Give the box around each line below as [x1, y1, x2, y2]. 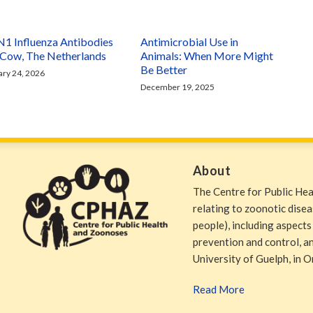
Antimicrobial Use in [140, 35, 239, 48]
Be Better [140, 63, 188, 76]
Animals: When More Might [140, 49, 274, 62]
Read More [192, 282, 245, 296]
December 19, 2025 [140, 82, 215, 92]
